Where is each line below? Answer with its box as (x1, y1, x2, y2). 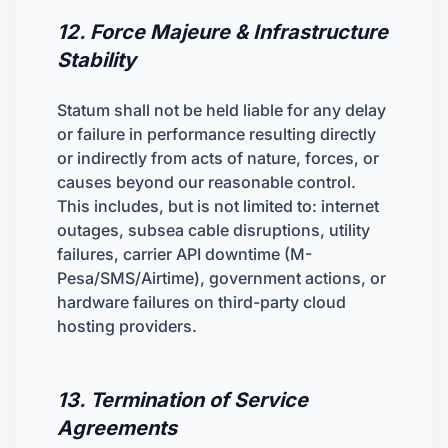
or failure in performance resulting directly (57, 124, 376, 144)
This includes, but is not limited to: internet (57, 196, 379, 216)
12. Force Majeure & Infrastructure (57, 20, 388, 44)
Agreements (57, 416, 177, 440)
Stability (57, 48, 136, 72)
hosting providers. (57, 316, 197, 336)
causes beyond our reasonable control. (57, 172, 356, 192)
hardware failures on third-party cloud (57, 292, 346, 312)
